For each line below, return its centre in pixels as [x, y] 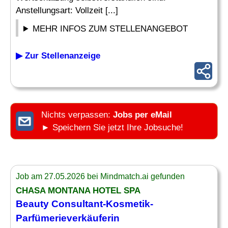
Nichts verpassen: [77, 115]
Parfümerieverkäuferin [68, 218]
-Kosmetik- [128, 204]
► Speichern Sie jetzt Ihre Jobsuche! [112, 127]
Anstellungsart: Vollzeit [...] [67, 10]
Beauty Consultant [59, 204]
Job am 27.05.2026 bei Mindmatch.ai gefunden [100, 176]
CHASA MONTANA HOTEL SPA [78, 191]
